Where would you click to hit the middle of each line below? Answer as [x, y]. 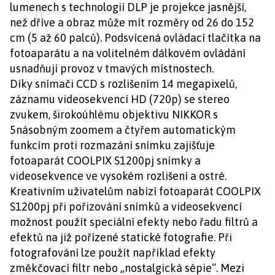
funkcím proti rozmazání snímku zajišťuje [112, 145]
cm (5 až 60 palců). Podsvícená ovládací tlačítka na [135, 38]
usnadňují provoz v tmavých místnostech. [112, 68]
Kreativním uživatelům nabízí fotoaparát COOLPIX [135, 191]
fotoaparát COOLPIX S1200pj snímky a [105, 161]
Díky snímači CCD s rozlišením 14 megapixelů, [123, 84]
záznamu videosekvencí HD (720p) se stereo [120, 99]
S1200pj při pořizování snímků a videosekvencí [126, 207]
